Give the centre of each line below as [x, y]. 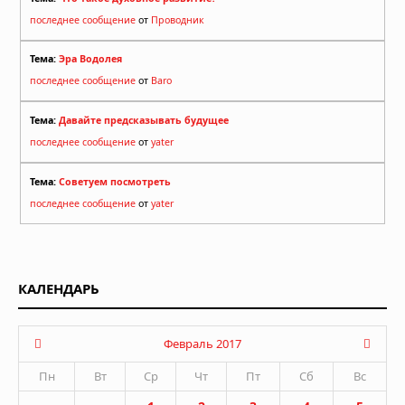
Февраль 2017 [202, 343]
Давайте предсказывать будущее [144, 120]
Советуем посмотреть [115, 181]
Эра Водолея [90, 59]
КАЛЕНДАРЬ [59, 288]
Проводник [178, 19]
